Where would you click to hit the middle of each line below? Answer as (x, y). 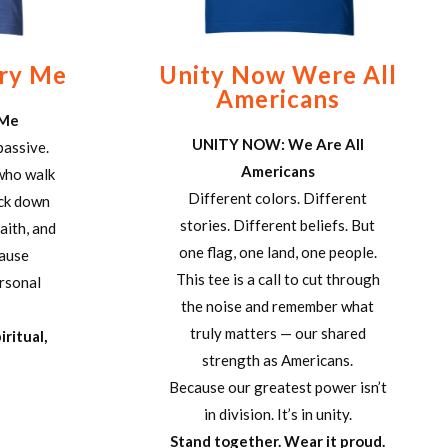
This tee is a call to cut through (277, 278)
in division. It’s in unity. (277, 413)
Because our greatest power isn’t (277, 386)
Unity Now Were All (277, 74)
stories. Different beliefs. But (277, 224)
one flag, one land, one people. (277, 251)
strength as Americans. (277, 359)
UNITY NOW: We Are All (277, 143)
